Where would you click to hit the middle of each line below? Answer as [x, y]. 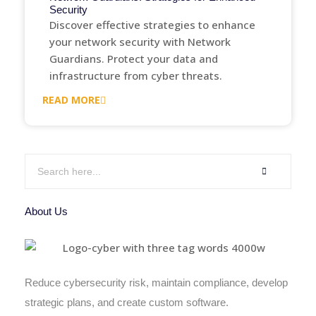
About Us [46, 211]
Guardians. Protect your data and [134, 59]
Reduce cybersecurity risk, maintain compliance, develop [156, 282]
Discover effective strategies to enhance [152, 25]
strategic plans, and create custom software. [127, 302]
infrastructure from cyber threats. [136, 75]
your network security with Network [140, 42]
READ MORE [71, 100]
